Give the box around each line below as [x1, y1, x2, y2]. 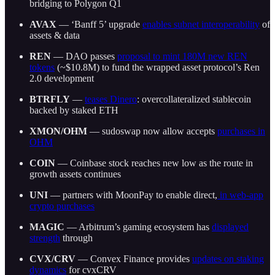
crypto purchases [29, 200, 95, 211]
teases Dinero [85, 93, 137, 104]
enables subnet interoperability [142, 18, 260, 29]
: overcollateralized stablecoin [137, 93, 251, 104]
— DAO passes [51, 50, 117, 61]
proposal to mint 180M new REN [117, 50, 247, 61]
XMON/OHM [29, 125, 87, 136]
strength [29, 232, 60, 243]
